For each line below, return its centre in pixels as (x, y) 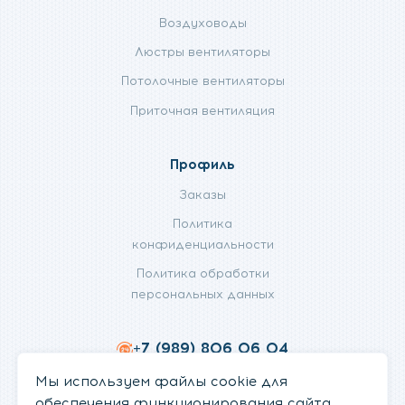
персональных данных (202, 294)
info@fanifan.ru (211, 379)
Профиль (202, 165)
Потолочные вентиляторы (202, 81)
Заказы (202, 194)
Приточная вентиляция (202, 110)
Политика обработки (202, 273)
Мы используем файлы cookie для (161, 381)
